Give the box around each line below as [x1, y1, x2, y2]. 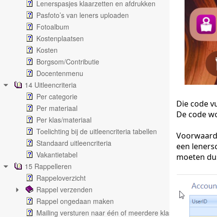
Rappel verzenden [36, 185, 93, 194]
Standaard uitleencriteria [36, 138, 111, 148]
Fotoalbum [36, 22, 69, 31]
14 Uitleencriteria [25, 80, 77, 90]
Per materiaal [36, 103, 77, 113]
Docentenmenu [36, 68, 83, 78]
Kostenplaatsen [36, 33, 84, 43]
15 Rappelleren [25, 161, 72, 171]
